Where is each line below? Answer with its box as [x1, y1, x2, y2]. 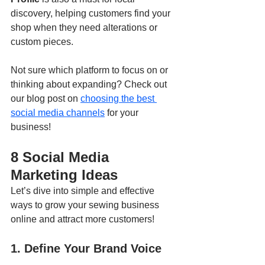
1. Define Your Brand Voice [11, 242, 161, 256]
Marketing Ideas [11, 167, 118, 183]
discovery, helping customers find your [11, 8, 173, 19]
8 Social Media [11, 149, 113, 166]
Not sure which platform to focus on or [11, 65, 170, 76]
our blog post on [11, 93, 80, 104]
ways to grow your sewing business [11, 200, 161, 211]
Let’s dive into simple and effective [11, 186, 157, 196]
